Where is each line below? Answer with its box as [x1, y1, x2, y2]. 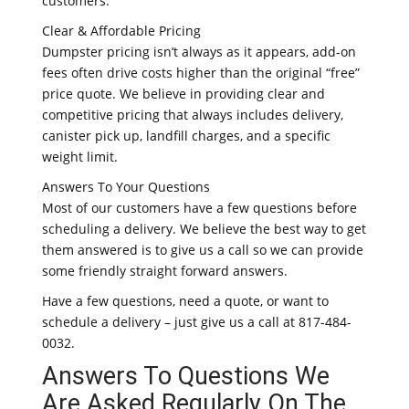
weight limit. [42, 148, 118, 165]
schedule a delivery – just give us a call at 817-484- [42, 313, 351, 330]
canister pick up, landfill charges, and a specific [42, 127, 330, 144]
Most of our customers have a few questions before [42, 199, 357, 216]
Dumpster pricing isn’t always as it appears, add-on [42, 43, 356, 60]
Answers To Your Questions [42, 178, 210, 195]
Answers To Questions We [42, 362, 330, 391]
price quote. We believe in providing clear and [42, 85, 325, 102]
